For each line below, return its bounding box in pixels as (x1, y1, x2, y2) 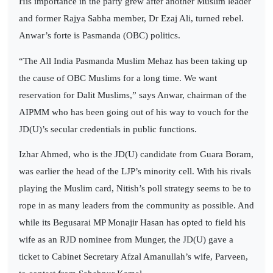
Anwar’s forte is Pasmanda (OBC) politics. (19, 30, 180, 41)
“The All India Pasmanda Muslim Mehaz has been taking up (19, 55, 247, 66)
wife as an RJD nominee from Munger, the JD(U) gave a (19, 234, 233, 244)
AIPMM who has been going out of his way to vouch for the (19, 107, 249, 117)
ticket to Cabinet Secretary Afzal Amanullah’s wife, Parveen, (19, 251, 248, 261)
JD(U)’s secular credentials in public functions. (19, 124, 197, 134)
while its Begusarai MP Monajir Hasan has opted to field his (19, 217, 246, 227)
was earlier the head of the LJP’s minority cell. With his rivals (19, 166, 251, 176)
